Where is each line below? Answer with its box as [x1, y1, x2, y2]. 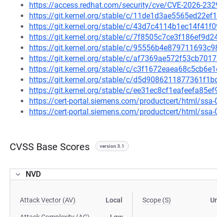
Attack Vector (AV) [20, 196, 76, 204]
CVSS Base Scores [10, 141, 90, 153]
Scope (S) [142, 196, 171, 204]
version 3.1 [100, 143, 124, 149]
